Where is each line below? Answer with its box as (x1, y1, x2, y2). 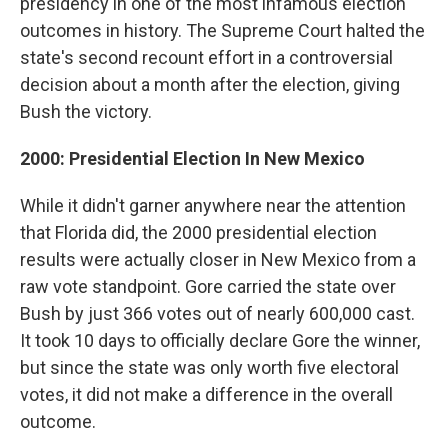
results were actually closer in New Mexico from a (20, 249, 416, 271)
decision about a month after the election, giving (20, 74, 400, 96)
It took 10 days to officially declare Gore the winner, (20, 330, 420, 352)
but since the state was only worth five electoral (20, 357, 399, 379)
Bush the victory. (20, 101, 152, 123)
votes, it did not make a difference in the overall (20, 384, 393, 406)
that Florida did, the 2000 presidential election (20, 222, 377, 244)
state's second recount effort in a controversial (20, 47, 393, 69)
